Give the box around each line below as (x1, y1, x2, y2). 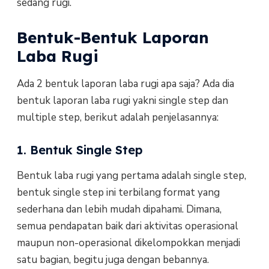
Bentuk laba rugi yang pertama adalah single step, (16, 169, 246, 183)
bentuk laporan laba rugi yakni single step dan (16, 93, 228, 107)
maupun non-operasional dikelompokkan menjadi (16, 236, 240, 250)
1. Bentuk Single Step (16, 142, 143, 158)
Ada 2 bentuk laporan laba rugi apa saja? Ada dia (16, 76, 234, 91)
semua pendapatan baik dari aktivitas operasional (16, 219, 238, 234)
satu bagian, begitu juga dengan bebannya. (16, 253, 209, 267)
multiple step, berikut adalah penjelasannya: (16, 110, 219, 124)
